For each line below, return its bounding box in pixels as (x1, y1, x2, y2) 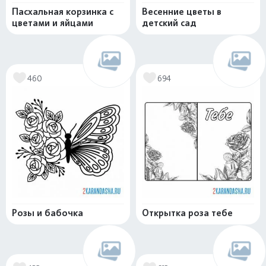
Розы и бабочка (12, 207, 83, 219)
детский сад (142, 17, 197, 29)
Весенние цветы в (142, 6, 221, 18)
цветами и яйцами (12, 17, 93, 29)
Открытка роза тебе (142, 207, 233, 219)
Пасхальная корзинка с (12, 6, 113, 18)
